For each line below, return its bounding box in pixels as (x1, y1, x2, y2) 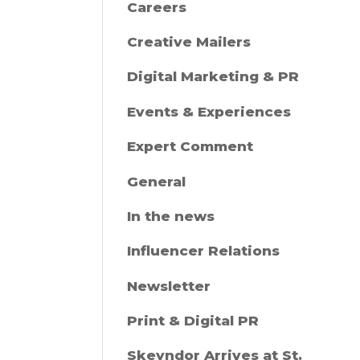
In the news (127, 207, 215, 224)
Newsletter (127, 277, 211, 294)
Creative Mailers (127, 33, 252, 50)
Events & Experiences (127, 103, 292, 120)
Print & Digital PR (127, 313, 260, 329)
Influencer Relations (127, 243, 280, 260)
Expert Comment (127, 138, 254, 155)
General (127, 173, 186, 190)
